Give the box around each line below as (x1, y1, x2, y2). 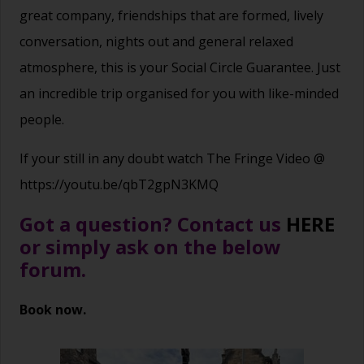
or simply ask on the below (19, 233, 281, 261)
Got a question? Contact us (19, 210, 286, 238)
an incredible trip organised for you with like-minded (19, 84, 339, 103)
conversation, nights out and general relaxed (19, 32, 293, 51)
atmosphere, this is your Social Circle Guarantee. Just (19, 58, 340, 77)
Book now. (19, 301, 86, 319)
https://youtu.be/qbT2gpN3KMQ (19, 175, 219, 194)
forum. (19, 256, 86, 284)
